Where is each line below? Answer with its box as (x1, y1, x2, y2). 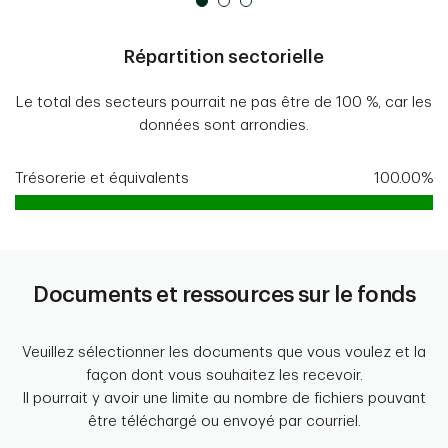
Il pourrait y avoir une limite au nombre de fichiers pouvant (22, 391, 426, 407)
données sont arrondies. (139, 118, 309, 134)
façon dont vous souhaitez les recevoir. (85, 368, 363, 384)
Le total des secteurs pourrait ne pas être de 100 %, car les (16, 95, 432, 111)
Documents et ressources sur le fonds (33, 284, 415, 307)
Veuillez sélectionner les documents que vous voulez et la (22, 345, 426, 361)
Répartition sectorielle (124, 48, 324, 67)
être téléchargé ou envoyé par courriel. (87, 414, 361, 430)
